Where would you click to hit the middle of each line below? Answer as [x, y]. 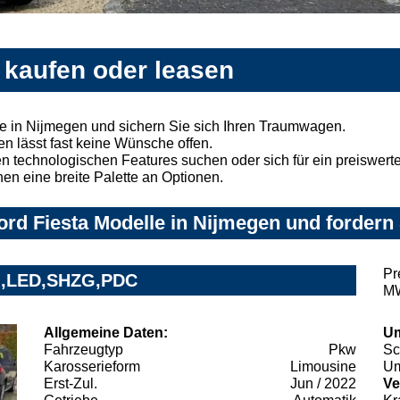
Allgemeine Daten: [106, 332]
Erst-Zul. [71, 383]
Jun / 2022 [323, 383]
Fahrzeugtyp [83, 349]
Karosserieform [92, 366]
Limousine [323, 366]
